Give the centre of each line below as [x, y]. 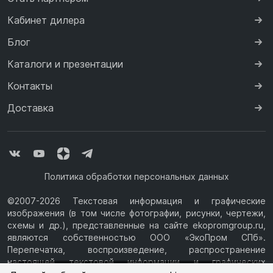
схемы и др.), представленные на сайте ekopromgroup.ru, [136, 225]
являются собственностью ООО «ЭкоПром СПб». [136, 237]
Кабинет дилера [46, 20]
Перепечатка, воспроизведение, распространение [136, 249]
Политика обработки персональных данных [136, 176]
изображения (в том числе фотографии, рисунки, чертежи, [136, 213]
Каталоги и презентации [65, 64]
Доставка [30, 108]
